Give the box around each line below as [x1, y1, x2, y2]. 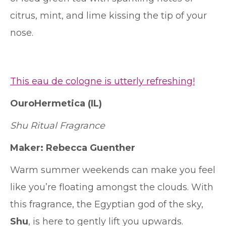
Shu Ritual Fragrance [10, 120, 105, 131]
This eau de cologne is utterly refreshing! [10, 76, 195, 87]
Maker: [10, 142, 46, 153]
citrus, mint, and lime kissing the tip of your [10, 10, 207, 21]
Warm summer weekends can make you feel [10, 164, 215, 176]
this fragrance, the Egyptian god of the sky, [10, 199, 203, 210]
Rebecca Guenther [46, 142, 135, 153]
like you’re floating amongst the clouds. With [10, 182, 213, 193]
